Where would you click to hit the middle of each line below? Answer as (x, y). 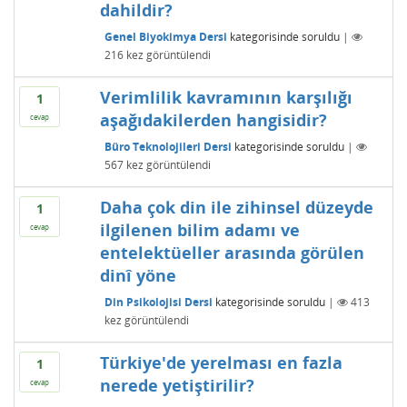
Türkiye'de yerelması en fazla (221, 362)
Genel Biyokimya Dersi (165, 36)
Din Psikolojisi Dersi (158, 302)
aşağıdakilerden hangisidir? (213, 120)
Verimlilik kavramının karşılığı (226, 97)
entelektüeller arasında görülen (232, 253)
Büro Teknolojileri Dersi (168, 146)
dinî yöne (138, 275)
